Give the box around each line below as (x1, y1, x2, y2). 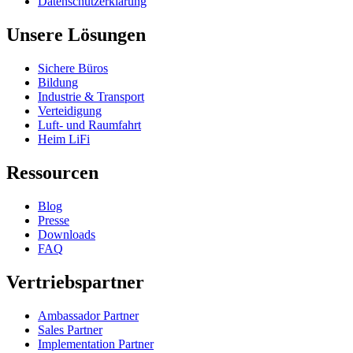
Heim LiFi (38, 132, 90, 146)
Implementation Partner (38, 336, 154, 351)
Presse (38, 213, 69, 227)
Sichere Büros (38, 61, 108, 75)
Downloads (38, 227, 95, 241)
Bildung (38, 75, 78, 89)
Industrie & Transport (38, 89, 144, 103)
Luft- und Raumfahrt (38, 117, 141, 132)
